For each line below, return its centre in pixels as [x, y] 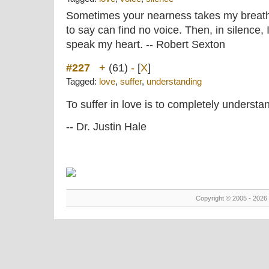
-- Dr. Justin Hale [106, 127]
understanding [174, 82]
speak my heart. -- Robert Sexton [146, 44]
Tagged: [83, 82]
